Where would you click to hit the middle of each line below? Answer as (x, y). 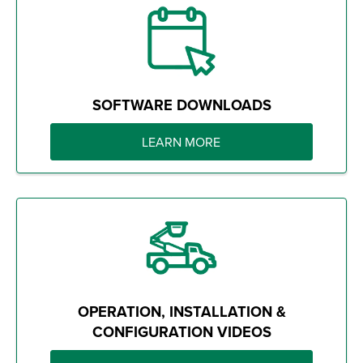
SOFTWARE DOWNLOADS (181, 105)
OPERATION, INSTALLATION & (181, 311)
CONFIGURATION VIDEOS (181, 331)
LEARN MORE (181, 141)
